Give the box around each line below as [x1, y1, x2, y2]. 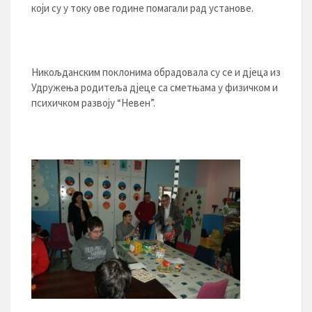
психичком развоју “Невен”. [31, 96, 155, 109]
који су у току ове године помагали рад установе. [31, 1, 253, 15]
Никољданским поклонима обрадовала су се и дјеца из [31, 65, 281, 79]
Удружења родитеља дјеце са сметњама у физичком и [31, 81, 278, 94]
